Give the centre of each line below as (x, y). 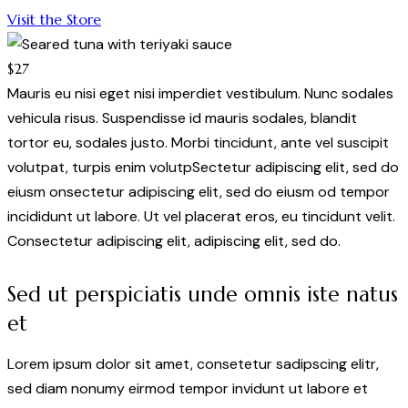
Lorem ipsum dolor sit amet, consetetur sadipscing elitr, (193, 363)
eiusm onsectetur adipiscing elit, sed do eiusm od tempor (199, 191)
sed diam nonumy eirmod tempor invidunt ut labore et (188, 388)
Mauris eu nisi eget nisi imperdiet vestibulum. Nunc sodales (200, 93)
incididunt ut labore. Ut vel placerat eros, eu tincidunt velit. (201, 216)
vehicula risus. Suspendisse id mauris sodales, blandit (182, 117)
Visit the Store (54, 19)
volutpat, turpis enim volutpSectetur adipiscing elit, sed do (203, 167)
